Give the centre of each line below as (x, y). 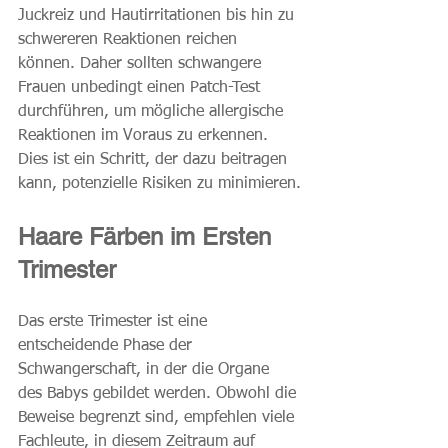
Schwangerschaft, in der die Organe (146, 370)
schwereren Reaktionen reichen (130, 40)
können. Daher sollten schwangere (142, 64)
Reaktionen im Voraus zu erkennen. (145, 136)
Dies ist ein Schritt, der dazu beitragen (155, 160)
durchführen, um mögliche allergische (153, 112)
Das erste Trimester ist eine (115, 322)
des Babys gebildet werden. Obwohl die (159, 394)
